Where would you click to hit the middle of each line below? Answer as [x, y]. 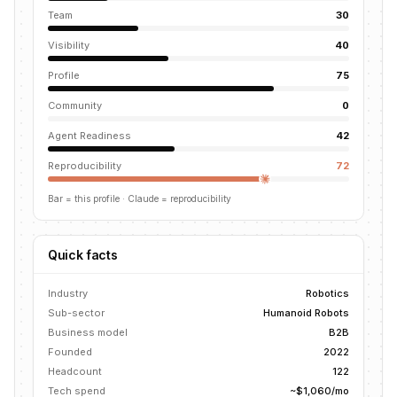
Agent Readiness [90, 136]
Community [75, 105]
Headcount [75, 371]
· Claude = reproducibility [175, 198]
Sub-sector [76, 313]
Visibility [69, 45]
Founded [70, 352]
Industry [68, 293]
